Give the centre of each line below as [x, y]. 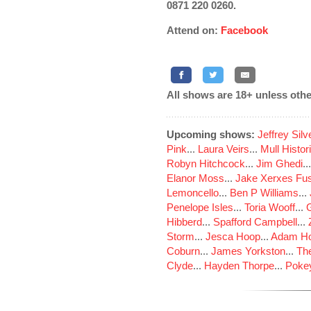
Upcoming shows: [211, 134]
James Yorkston [248, 251]
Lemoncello [193, 193]
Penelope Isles [200, 207]
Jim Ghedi [279, 163]
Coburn [183, 251]
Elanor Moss [195, 178]
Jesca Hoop [233, 236]
